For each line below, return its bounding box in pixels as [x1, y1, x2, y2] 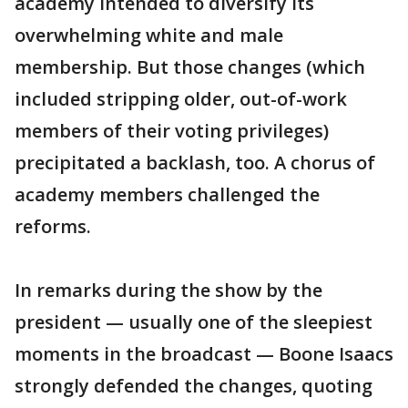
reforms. [15, 214, 91, 239]
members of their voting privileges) [15, 118, 329, 143]
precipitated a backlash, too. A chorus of [15, 150, 375, 175]
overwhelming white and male [15, 23, 283, 47]
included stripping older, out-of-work [15, 87, 347, 111]
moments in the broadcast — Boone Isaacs [15, 342, 393, 366]
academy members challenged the [15, 182, 320, 207]
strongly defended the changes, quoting [15, 373, 372, 398]
